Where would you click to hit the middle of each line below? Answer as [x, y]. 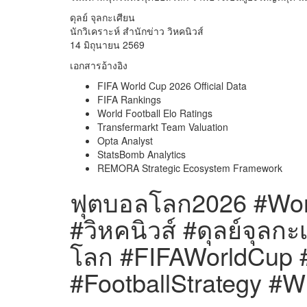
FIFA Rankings [129, 100]
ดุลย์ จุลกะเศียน [102, 17]
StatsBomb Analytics [142, 155]
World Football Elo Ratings [155, 113]
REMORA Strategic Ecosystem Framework [190, 168]
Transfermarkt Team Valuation [163, 127]
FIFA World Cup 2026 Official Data [172, 86]
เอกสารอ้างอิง [99, 65]
